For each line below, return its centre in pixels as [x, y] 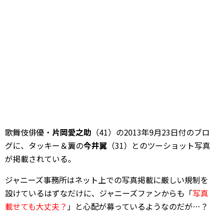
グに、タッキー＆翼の [44, 145]
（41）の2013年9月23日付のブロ [151, 132]
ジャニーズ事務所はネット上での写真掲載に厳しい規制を [107, 180]
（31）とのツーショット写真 [159, 145]
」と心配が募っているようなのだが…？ [138, 206]
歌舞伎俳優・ [28, 132]
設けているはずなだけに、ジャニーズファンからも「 [99, 193]
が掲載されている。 [40, 159]
